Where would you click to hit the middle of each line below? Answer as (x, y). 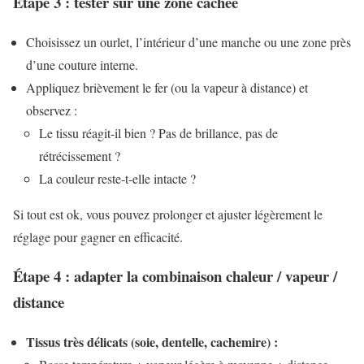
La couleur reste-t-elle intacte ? (117, 178)
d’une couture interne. (82, 64)
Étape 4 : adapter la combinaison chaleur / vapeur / (175, 276)
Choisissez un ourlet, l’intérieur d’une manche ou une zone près (188, 41)
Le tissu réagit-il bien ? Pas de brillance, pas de (158, 132)
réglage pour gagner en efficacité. (98, 236)
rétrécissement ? (80, 155)
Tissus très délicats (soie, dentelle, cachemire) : (152, 342)
